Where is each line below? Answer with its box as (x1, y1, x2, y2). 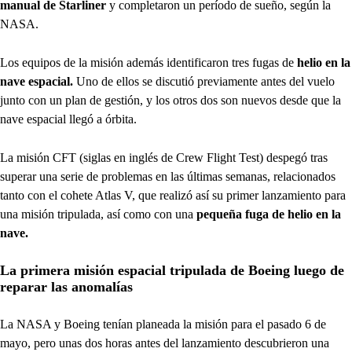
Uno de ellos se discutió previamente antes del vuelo (73, 74, 335, 88)
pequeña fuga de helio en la (196, 207, 341, 221)
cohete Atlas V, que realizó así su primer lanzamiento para (60, 188, 346, 202)
